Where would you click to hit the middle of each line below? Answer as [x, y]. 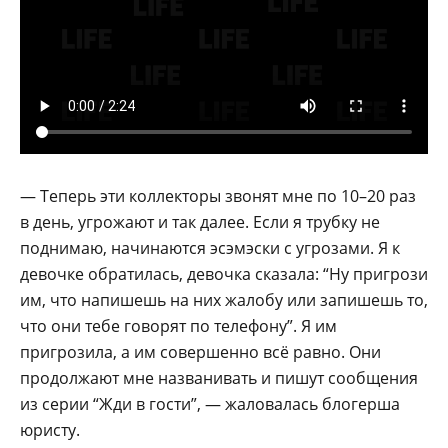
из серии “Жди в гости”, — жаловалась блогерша [210, 403]
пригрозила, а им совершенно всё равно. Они [200, 351]
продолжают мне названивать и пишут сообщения [219, 377]
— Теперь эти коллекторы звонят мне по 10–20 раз [218, 195]
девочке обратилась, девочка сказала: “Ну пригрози [224, 273]
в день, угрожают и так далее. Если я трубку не [200, 221]
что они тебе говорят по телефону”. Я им [178, 325]
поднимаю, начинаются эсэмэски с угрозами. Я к [210, 247]
